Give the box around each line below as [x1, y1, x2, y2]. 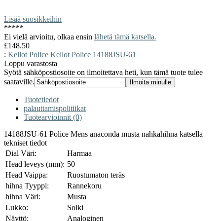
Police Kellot [29, 50, 70, 59]
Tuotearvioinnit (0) [24, 112, 82, 121]
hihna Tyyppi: [5, 181, 49, 190]
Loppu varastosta [4, 59, 57, 68]
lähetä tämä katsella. [94, 32, 156, 41]
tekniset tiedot [4, 138, 47, 147]
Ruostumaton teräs [67, 170, 125, 179]
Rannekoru [67, 181, 102, 190]
